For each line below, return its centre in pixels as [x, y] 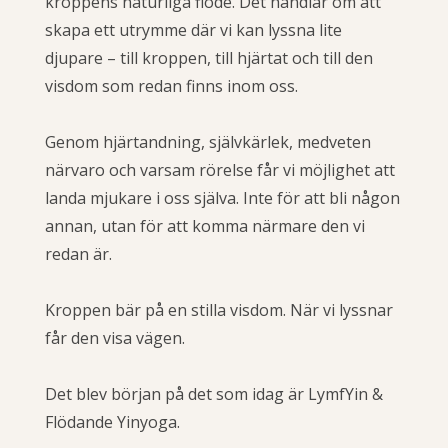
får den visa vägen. [115, 337]
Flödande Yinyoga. [112, 421]
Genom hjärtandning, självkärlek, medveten [208, 141]
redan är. [82, 253]
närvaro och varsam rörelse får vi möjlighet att [220, 169]
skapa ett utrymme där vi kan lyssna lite [193, 29]
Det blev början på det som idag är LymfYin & [214, 393]
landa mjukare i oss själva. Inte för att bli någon [222, 197]
